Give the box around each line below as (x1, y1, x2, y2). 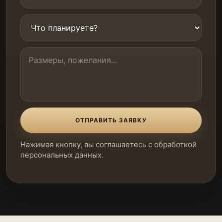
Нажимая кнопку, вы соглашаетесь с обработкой (20, 139, 197, 149)
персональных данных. (20, 150, 104, 160)
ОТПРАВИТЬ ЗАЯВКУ (75, 116, 147, 124)
